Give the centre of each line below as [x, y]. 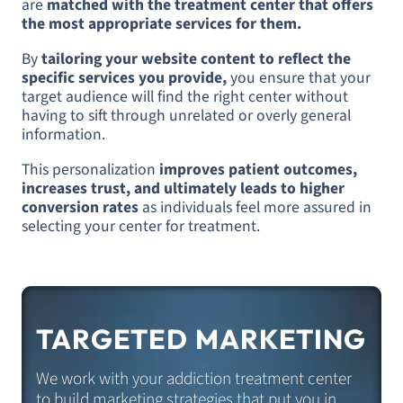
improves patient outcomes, [258, 169]
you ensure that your [299, 78]
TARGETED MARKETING [201, 339]
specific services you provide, [124, 78]
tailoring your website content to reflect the [196, 59]
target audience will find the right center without [185, 97]
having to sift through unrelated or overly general [186, 116]
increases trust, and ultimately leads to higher [183, 188]
